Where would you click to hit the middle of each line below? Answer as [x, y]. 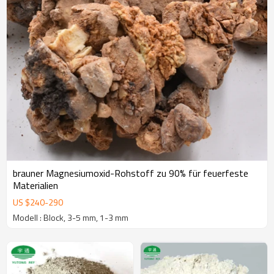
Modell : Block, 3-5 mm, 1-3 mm [71, 217]
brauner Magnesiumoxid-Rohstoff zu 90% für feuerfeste [131, 173]
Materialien [35, 185]
